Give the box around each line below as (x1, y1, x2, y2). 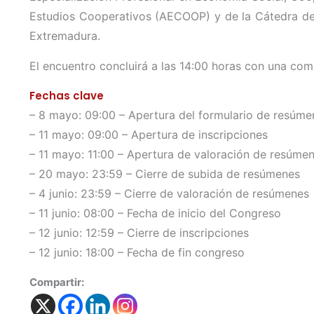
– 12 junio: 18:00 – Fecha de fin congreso (29, 245, 245, 259)
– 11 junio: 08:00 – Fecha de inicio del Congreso (29, 206, 281, 220)
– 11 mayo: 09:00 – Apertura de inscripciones (29, 128, 268, 142)
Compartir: (29, 275, 84, 289)
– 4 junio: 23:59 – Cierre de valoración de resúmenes (29, 186, 309, 200)
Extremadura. (29, 29, 100, 43)
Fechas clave (29, 88, 104, 103)
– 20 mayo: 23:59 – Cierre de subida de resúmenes (29, 167, 300, 181)
